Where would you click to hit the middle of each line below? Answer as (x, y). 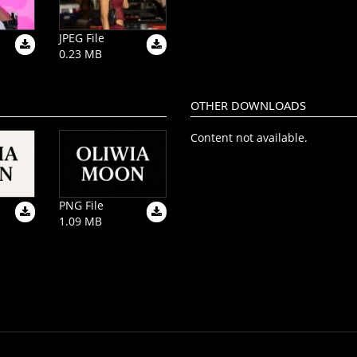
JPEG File (82, 38)
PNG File (81, 206)
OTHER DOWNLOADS (248, 106)
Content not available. (249, 138)
